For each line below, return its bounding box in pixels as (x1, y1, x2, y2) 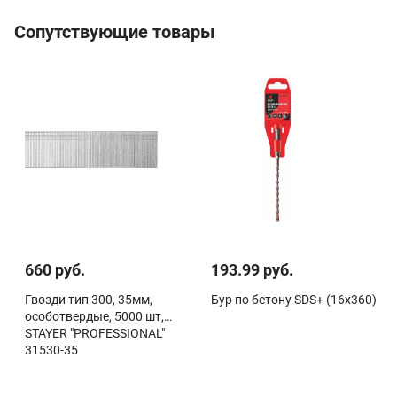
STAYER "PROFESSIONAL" (25, 325, 165, 340)
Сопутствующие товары (14, 20, 215, 43)
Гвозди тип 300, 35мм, (25, 292, 152, 307)
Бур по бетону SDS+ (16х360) (211, 292, 377, 307)
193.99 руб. (211, 260, 293, 279)
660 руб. (25, 260, 85, 279)
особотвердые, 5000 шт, (25, 308, 164, 323)
